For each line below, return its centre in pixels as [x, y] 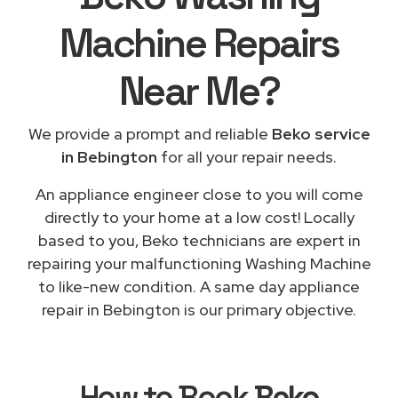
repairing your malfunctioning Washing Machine [199, 263]
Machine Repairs [199, 43]
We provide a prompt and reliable [150, 133]
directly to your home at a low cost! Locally [199, 217]
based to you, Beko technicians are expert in [199, 240]
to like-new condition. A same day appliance [199, 286]
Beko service [321, 133]
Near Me [188, 91]
